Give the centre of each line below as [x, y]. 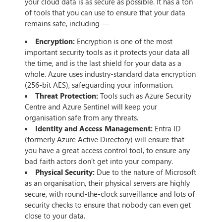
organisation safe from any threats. [82, 117]
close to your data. [55, 215]
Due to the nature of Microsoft [146, 172]
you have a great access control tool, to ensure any [107, 150]
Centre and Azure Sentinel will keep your [91, 106]
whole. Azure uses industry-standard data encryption [110, 74]
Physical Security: [66, 172]
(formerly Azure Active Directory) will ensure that [105, 139]
